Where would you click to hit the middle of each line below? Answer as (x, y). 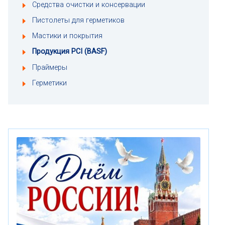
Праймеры (50, 67)
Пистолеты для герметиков (78, 20)
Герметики (49, 83)
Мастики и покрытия (67, 36)
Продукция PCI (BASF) (70, 52)
